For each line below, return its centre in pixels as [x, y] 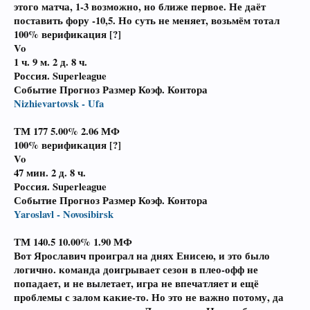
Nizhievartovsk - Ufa [59, 103]
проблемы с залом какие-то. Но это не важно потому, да [149, 297]
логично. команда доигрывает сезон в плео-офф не [136, 270]
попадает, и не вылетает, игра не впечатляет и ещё [136, 283]
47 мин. [33, 173]
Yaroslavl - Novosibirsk [64, 214]
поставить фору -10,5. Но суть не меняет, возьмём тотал [147, 20]
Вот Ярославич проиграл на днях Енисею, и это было [142, 256]
